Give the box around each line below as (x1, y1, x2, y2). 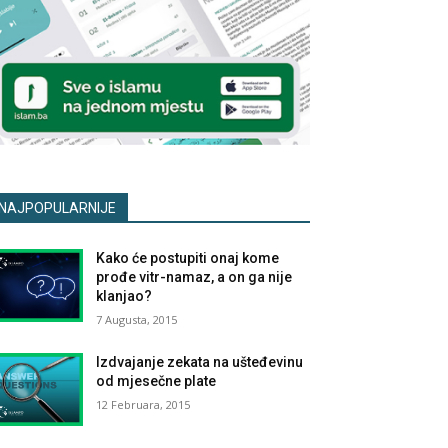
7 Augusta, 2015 (96, 311, 178, 327)
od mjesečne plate (96, 372, 217, 389)
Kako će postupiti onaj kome (96, 249, 280, 266)
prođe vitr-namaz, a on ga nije (96, 268, 293, 285)
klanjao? (96, 287, 153, 304)
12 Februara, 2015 (96, 396, 191, 412)
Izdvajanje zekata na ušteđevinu (96, 353, 304, 370)
